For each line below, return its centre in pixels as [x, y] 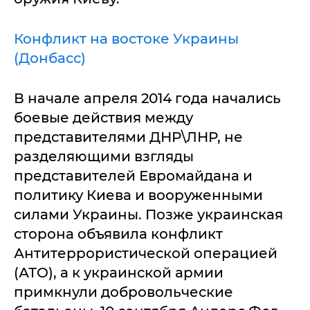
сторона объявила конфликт [118, 234]
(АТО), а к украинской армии [119, 273]
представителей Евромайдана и [133, 176]
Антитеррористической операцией [146, 253]
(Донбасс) [50, 58]
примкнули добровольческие [124, 292]
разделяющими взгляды [104, 156]
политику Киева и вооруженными [138, 195]
